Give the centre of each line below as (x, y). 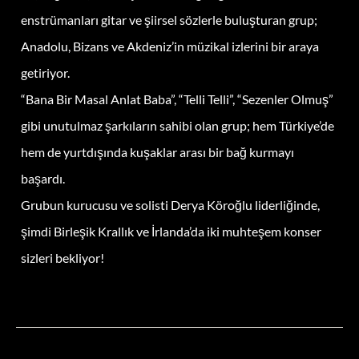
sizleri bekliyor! (63, 257)
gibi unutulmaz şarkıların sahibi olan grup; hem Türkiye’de (177, 125)
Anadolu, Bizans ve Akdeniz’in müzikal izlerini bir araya (170, 46)
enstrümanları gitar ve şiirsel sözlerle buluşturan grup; (169, 19)
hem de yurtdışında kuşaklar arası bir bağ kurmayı (157, 151)
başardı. (43, 178)
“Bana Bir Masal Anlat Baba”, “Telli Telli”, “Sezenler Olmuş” (177, 99)
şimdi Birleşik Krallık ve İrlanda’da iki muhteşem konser (171, 231)
